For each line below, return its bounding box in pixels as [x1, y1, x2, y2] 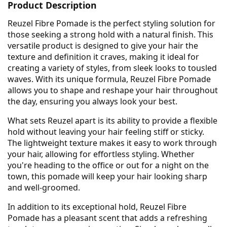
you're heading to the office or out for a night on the [8, 159, 209, 171]
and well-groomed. [8, 181, 80, 193]
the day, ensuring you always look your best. [8, 95, 177, 107]
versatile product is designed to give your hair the [8, 40, 198, 51]
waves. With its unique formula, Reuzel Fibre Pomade [8, 73, 211, 85]
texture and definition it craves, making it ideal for [8, 51, 199, 62]
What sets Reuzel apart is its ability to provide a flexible [8, 115, 217, 126]
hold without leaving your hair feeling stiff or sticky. [8, 126, 204, 137]
